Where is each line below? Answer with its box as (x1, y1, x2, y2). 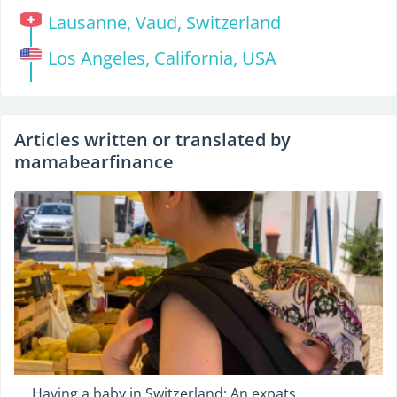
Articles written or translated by (14, 128, 291, 152)
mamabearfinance (14, 150, 174, 175)
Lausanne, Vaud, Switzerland (47, 11, 281, 35)
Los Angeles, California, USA (47, 46, 276, 71)
